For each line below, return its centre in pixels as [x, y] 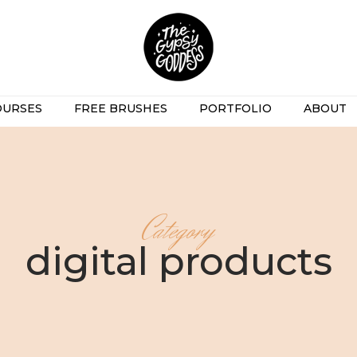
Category [178, 231]
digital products [178, 261]
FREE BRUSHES [120, 108]
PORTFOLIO [235, 108]
